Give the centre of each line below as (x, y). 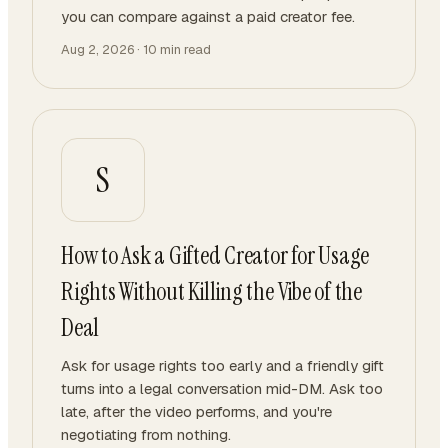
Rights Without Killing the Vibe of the (211, 291)
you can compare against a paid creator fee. (208, 16)
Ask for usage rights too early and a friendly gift (222, 365)
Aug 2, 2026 (97, 49)
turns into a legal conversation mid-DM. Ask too (222, 388)
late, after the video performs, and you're (196, 411)
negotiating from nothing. (146, 434)
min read (184, 49)
